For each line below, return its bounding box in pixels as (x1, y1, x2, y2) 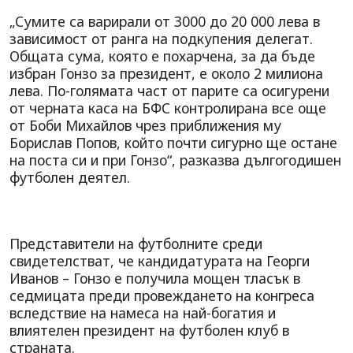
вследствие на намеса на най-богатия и (9, 303, 276, 322)
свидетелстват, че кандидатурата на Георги (9, 251, 310, 270)
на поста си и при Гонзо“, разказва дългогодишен (9, 150, 341, 169)
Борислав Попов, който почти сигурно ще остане (9, 132, 337, 152)
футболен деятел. (9, 167, 130, 187)
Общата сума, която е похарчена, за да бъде (9, 46, 315, 65)
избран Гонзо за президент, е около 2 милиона (9, 63, 323, 83)
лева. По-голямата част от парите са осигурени (9, 80, 329, 100)
